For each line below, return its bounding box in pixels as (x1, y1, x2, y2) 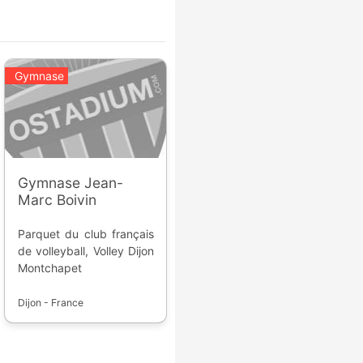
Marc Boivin (17, 190, 96, 208)
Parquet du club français (17, 226, 154, 241)
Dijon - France (17, 296, 83, 309)
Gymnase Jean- (17, 173, 123, 191)
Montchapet (17, 260, 82, 275)
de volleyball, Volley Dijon (17, 243, 154, 258)
